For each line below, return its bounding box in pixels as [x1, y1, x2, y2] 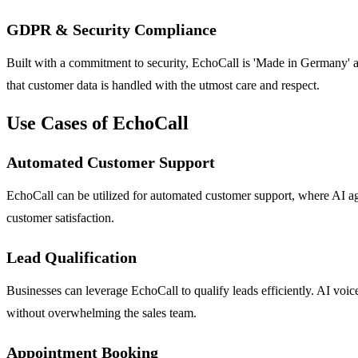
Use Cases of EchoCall [6, 112, 189, 133]
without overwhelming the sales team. [6, 305, 197, 320]
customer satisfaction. [6, 210, 114, 225]
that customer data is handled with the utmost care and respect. [6, 78, 320, 92]
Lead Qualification [6, 248, 137, 266]
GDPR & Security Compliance [6, 20, 217, 38]
